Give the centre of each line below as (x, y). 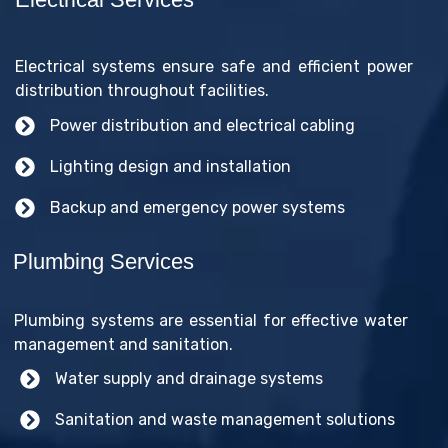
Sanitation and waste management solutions (225, 419)
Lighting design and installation (170, 166)
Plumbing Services (103, 261)
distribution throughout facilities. (142, 90)
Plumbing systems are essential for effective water (211, 320)
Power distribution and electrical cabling (202, 125)
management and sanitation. (123, 344)
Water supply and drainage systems (189, 378)
